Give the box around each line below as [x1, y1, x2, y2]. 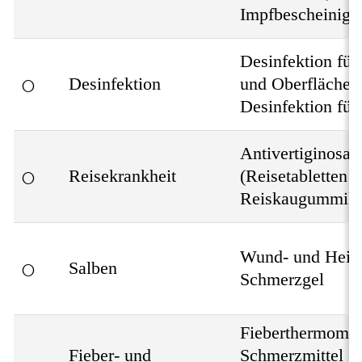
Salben [69, 258, 117, 279]
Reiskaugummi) [240, 188, 354, 209]
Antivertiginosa [240, 143, 351, 164]
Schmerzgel [240, 269, 324, 290]
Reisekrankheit [69, 166, 176, 187]
